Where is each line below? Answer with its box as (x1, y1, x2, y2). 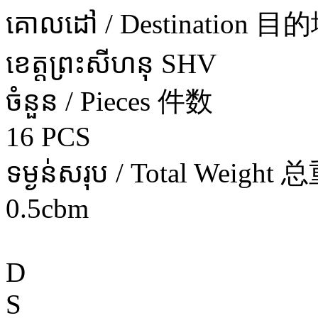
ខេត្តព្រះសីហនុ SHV (6, 48, 216, 79)
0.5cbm (6, 192, 89, 224)
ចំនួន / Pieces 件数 (6, 85, 213, 116)
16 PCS (6, 121, 91, 152)
